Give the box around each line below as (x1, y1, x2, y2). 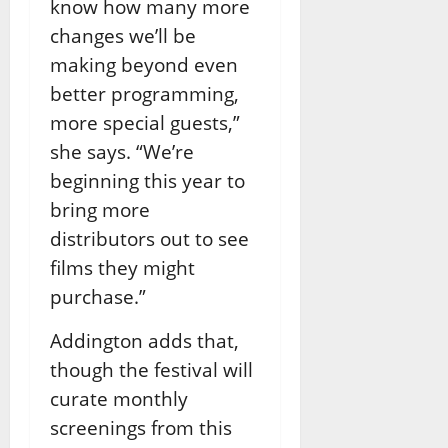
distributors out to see (50, 225, 249, 251)
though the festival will (50, 356, 253, 382)
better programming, (50, 80, 239, 106)
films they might (50, 254, 195, 280)
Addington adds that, (50, 327, 239, 353)
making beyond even (50, 51, 238, 77)
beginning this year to (50, 167, 245, 193)
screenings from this (50, 414, 232, 440)
